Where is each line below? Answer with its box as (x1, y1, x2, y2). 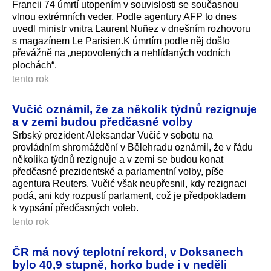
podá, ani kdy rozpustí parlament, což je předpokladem (12, 190, 246, 201)
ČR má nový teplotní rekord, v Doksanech (12, 244, 243, 258)
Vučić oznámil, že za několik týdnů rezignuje (12, 102, 257, 116)
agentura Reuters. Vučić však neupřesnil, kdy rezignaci (12, 178, 247, 189)
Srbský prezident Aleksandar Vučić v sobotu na (12, 129, 213, 140)
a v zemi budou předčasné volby (12, 114, 193, 128)
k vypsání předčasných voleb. (12, 202, 139, 213)
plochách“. (12, 59, 57, 70)
